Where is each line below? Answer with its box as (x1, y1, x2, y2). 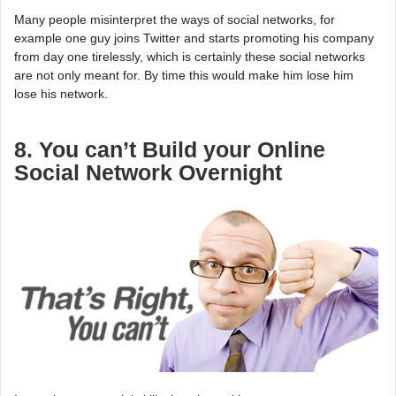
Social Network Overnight (14, 161, 282, 186)
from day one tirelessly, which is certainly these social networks (14, 49, 365, 65)
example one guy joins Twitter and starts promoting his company (14, 31, 374, 46)
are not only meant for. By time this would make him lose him (14, 68, 354, 83)
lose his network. (14, 87, 108, 102)
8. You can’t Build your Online (14, 138, 325, 163)
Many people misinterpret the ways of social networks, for (14, 12, 335, 27)
